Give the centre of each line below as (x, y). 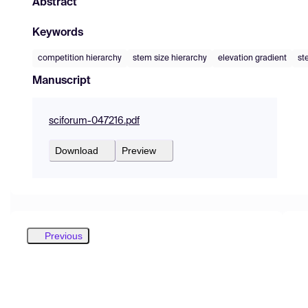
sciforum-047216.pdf (94, 121)
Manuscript (62, 81)
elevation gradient (252, 58)
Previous (64, 235)
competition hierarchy (80, 58)
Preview (139, 150)
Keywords (58, 33)
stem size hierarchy (170, 58)
